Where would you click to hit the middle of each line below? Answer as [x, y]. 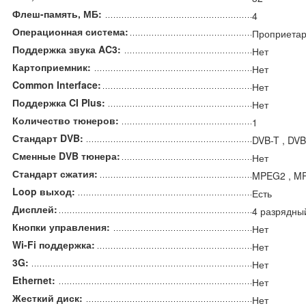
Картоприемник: [52, 67]
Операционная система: [70, 32]
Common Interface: [57, 85]
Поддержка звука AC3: [67, 50]
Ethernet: [34, 280]
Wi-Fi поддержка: [54, 245]
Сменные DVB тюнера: [66, 156]
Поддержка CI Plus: [59, 103]
